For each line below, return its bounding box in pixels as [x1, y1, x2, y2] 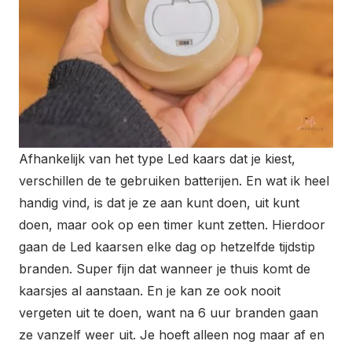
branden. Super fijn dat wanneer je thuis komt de [19, 261, 310, 277]
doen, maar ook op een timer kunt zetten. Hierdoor [19, 217, 325, 233]
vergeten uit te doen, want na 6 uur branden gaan [19, 305, 318, 321]
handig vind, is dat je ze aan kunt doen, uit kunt [19, 195, 299, 211]
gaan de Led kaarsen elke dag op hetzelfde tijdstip [19, 239, 315, 255]
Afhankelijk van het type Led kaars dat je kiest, [19, 151, 295, 167]
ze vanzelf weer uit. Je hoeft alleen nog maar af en [19, 327, 324, 343]
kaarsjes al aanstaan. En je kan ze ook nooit [19, 283, 280, 299]
